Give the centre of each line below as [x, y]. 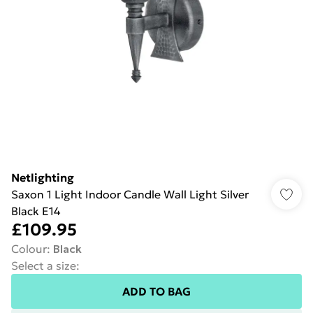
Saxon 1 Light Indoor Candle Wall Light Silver [130, 194]
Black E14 [36, 211]
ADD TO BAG [156, 291]
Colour [29, 249]
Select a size [44, 265]
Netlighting [43, 177]
